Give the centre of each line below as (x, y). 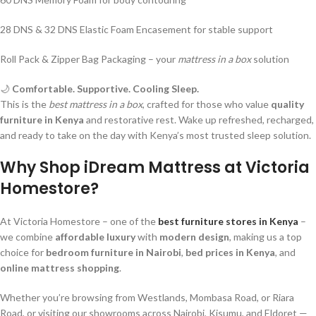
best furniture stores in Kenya (228, 221)
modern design (194, 236)
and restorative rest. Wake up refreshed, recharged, (199, 119)
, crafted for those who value (207, 104)
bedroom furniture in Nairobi (114, 252)
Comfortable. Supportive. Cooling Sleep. (105, 88)
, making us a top (266, 236)
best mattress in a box (96, 104)
